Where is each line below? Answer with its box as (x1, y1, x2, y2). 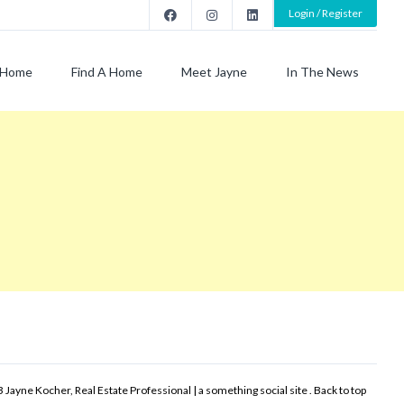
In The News (285, 64, 359, 79)
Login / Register (289, 6, 363, 20)
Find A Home (70, 64, 142, 79)
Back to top (314, 383, 366, 397)
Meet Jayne (180, 64, 247, 79)
